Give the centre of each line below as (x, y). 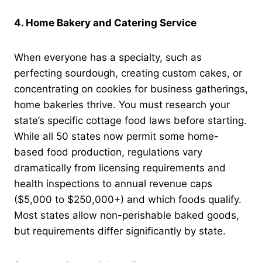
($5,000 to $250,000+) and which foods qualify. (128, 199)
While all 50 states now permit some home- (116, 136)
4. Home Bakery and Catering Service (105, 23)
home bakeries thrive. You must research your (122, 104)
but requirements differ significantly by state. (120, 231)
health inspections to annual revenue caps (113, 183)
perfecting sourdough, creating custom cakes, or (128, 73)
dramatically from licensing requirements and (120, 168)
